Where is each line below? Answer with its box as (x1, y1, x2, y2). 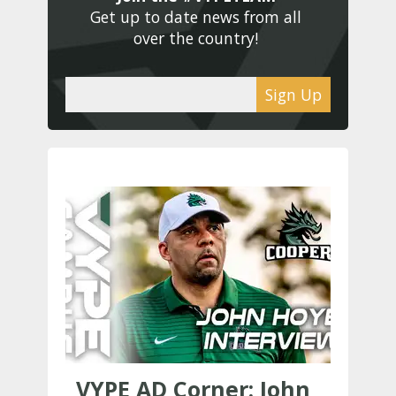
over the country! (133, 27, 263, 49)
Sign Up (265, 84, 322, 105)
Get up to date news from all (90, 6, 301, 27)
